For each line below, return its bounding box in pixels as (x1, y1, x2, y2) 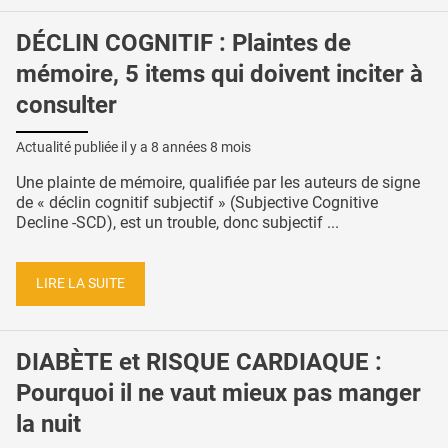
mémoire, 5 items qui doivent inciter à (16, 59, 423, 88)
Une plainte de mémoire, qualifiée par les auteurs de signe (16, 173, 420, 193)
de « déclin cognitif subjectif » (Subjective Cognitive (16, 193, 378, 213)
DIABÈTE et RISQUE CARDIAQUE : (16, 347, 382, 376)
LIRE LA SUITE (36, 275, 125, 293)
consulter (16, 90, 117, 119)
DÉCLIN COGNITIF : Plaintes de (16, 28, 351, 57)
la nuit (16, 409, 81, 438)
